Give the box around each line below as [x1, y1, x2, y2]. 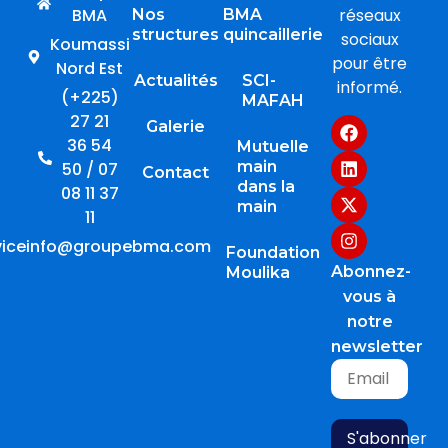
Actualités [133, 71, 218, 91]
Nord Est [56, 57, 124, 81]
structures [132, 25, 219, 45]
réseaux [338, 4, 401, 28]
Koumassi [49, 33, 130, 57]
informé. [337, 76, 402, 100]
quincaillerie [222, 25, 323, 45]
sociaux [340, 28, 399, 52]
